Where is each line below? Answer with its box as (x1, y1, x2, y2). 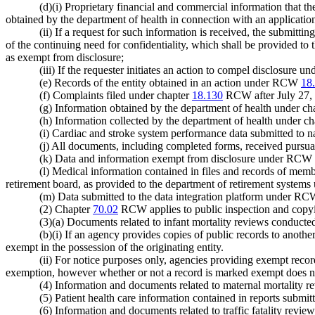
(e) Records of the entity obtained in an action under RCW (39, 76, 301, 89)
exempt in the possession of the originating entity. (6, 240, 224, 253)
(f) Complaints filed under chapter (39, 89, 192, 101)
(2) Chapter (39, 202, 93, 215)
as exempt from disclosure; (6, 51, 124, 63)
